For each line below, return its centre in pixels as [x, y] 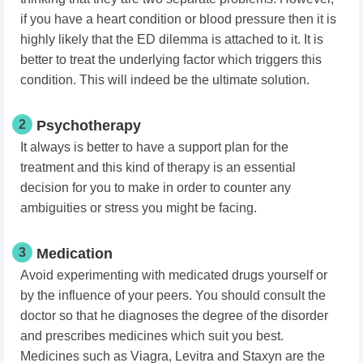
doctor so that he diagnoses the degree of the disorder [174, 316]
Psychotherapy [89, 126]
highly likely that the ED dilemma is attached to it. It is [172, 40]
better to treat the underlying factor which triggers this [171, 60]
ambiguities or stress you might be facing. [139, 208]
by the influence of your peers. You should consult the [173, 296]
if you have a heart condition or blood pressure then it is [178, 19]
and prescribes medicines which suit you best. [152, 336]
